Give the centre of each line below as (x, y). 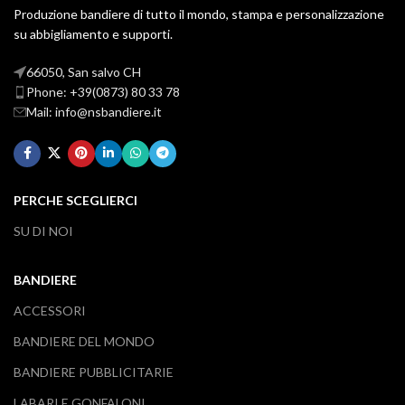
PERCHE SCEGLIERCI (75, 200)
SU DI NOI (43, 231)
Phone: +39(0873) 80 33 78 (103, 91)
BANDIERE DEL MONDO (84, 341)
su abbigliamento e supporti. (93, 33)
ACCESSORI (50, 310)
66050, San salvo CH (84, 71)
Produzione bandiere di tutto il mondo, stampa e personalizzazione (199, 14)
